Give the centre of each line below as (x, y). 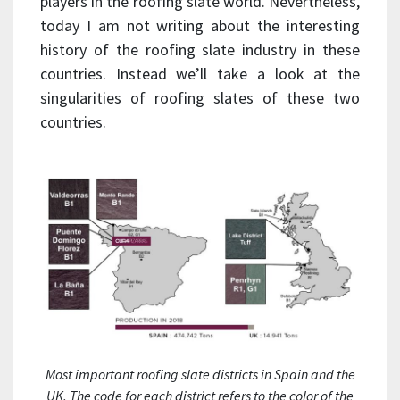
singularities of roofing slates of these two (200, 97)
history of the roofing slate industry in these (200, 49)
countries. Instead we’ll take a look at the (200, 73)
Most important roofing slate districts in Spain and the (200, 375)
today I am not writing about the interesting (200, 25)
